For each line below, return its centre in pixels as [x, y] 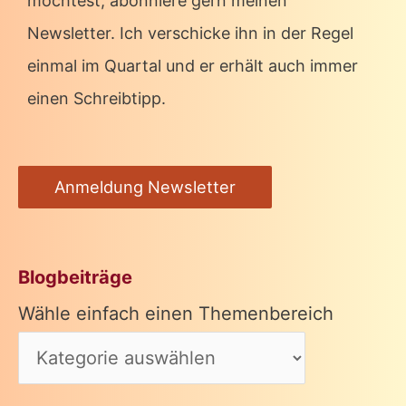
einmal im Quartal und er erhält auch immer [193, 65]
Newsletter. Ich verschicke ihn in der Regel [190, 33]
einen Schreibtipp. [97, 98]
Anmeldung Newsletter [145, 187]
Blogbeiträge [75, 278]
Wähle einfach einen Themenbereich [176, 314]
